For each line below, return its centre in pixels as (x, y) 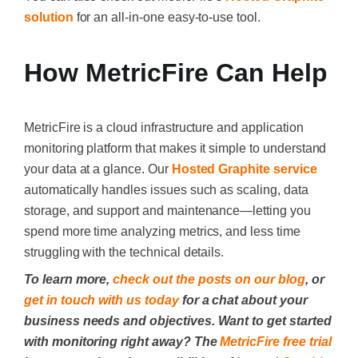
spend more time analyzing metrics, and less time (162, 232)
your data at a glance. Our (98, 169)
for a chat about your (243, 300)
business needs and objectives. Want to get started (178, 321)
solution (49, 18)
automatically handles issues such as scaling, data (166, 190)
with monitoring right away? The (122, 342)
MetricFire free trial (276, 342)
